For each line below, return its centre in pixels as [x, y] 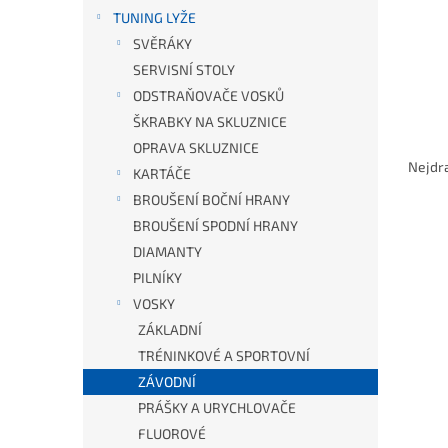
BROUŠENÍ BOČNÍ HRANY [211, 199]
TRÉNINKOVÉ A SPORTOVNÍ [224, 355]
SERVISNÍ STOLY [184, 69]
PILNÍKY [157, 277]
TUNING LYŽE [154, 17]
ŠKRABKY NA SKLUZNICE [210, 121]
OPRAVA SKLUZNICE [196, 147]
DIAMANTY [167, 251]
